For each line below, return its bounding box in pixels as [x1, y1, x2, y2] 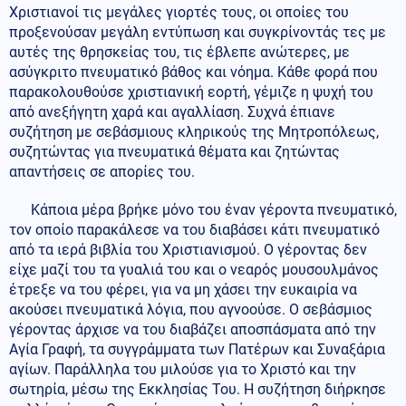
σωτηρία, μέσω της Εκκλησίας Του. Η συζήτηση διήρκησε [9, 381, 386, 399]
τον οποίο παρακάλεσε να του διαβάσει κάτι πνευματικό [9, 221, 380, 239]
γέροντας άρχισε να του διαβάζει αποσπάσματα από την [9, 321, 376, 339]
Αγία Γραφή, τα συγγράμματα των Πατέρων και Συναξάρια [9, 341, 385, 359]
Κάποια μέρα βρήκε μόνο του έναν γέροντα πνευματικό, [9, 201, 397, 219]
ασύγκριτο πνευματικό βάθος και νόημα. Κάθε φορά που [9, 63, 378, 82]
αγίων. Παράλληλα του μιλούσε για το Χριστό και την [9, 361, 356, 379]
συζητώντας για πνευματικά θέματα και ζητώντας [9, 143, 340, 161]
